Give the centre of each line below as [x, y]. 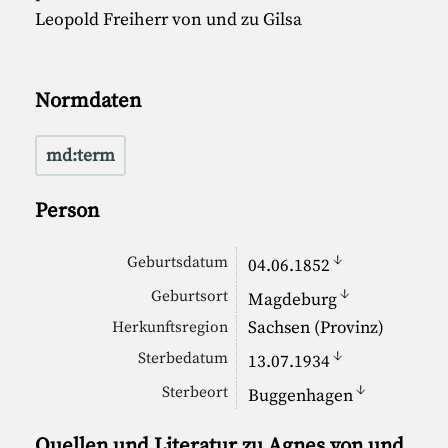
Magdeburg [292, 300]
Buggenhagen [300, 396]
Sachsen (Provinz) [315, 328]
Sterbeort [195, 393]
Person [67, 210]
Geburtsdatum [178, 263]
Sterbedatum [183, 359]
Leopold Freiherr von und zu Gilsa [169, 19]
